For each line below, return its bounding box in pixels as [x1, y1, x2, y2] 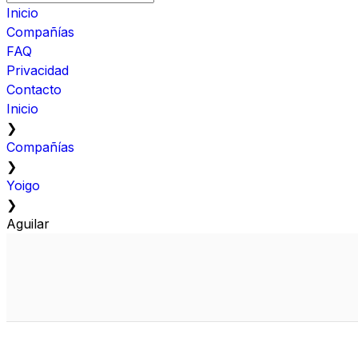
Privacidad [6, 62, 69, 78]
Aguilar [6, 215, 50, 232]
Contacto [6, 81, 62, 97]
